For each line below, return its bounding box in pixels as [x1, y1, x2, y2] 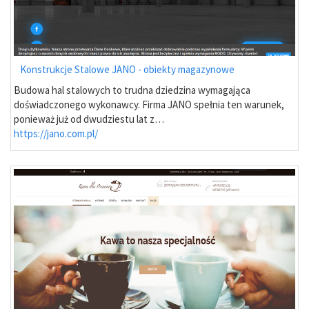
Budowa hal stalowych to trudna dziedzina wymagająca [14, 83, 250, 97]
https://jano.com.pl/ [14, 126, 98, 140]
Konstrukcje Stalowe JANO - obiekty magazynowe [20, 62, 235, 76]
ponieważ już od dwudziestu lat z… [14, 112, 164, 126]
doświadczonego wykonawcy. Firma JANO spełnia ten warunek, [14, 97, 284, 111]
